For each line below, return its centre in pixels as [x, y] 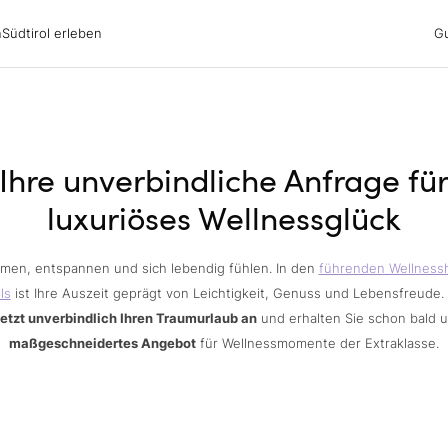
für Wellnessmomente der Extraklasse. [317, 343]
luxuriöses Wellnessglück [224, 217]
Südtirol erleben [52, 33]
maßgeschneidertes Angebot [102, 343]
